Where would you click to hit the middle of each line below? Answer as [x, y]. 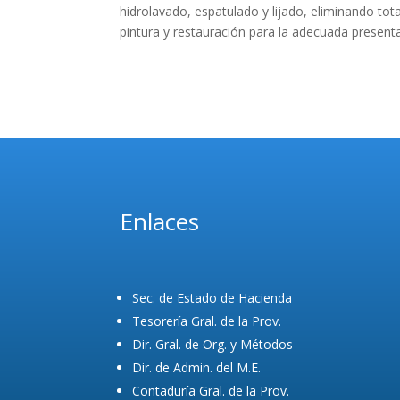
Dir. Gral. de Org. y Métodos [213, 344]
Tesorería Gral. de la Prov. [207, 321]
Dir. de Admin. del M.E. [197, 367]
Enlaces [160, 222]
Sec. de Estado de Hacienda [212, 297]
